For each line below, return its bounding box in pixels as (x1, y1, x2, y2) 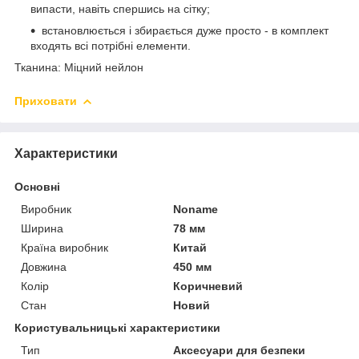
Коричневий (173, 279, 244, 292)
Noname (173, 202, 219, 216)
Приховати (14, 94, 77, 107)
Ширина (21, 221, 63, 235)
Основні (14, 179, 60, 193)
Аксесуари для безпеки (173, 343, 306, 357)
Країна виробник (21, 240, 108, 254)
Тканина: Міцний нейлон (14, 60, 143, 74)
